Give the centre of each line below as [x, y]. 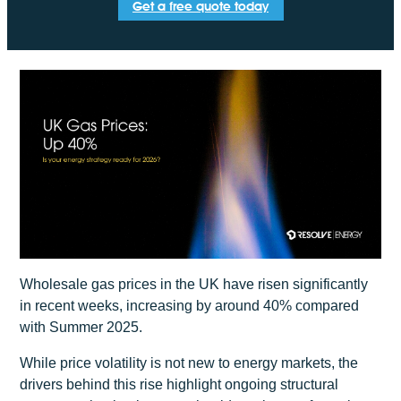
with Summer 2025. [81, 327]
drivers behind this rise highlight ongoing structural [179, 385]
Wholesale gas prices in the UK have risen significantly [194, 284]
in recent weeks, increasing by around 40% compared [190, 305]
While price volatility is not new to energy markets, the [189, 363]
